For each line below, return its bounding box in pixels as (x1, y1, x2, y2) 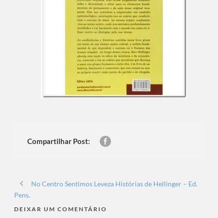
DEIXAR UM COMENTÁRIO (14, 205, 107, 213)
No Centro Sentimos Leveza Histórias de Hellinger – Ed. (31, 180, 198, 188)
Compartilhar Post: (27, 137, 90, 146)
